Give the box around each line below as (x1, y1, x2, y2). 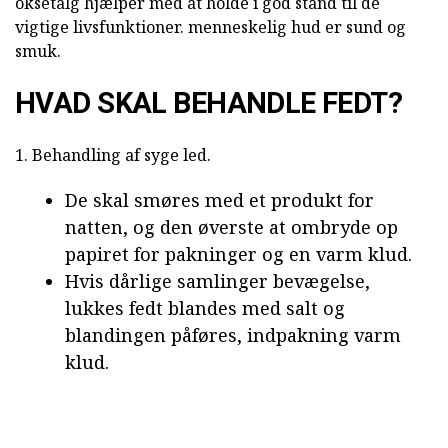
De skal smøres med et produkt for (65, 188, 374, 213)
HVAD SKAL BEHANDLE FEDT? (15, 86, 403, 121)
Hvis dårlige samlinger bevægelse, (65, 269, 370, 294)
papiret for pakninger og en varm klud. (65, 242, 412, 267)
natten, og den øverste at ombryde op (65, 215, 398, 240)
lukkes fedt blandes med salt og (65, 296, 345, 321)
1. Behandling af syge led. (15, 144, 211, 167)
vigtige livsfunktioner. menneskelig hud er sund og (15, 16, 406, 39)
